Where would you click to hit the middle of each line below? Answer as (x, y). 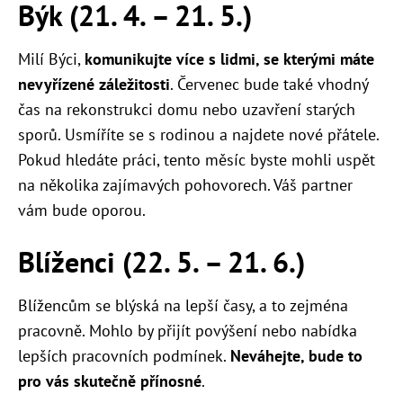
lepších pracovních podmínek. (124, 356)
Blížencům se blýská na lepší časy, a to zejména (183, 306)
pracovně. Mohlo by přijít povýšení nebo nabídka (188, 331)
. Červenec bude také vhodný (269, 85)
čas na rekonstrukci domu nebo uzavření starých (187, 110)
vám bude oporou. (82, 210)
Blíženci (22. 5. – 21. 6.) (161, 262)
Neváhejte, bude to (296, 356)
